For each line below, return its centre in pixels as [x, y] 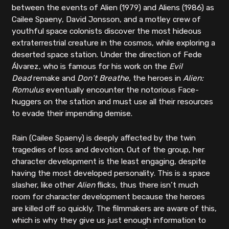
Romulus [29, 90]
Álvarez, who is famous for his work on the [91, 67]
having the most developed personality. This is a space [111, 174]
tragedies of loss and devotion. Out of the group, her [108, 150]
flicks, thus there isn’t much [147, 185]
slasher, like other [44, 185]
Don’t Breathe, [105, 78]
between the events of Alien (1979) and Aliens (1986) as [113, 8]
